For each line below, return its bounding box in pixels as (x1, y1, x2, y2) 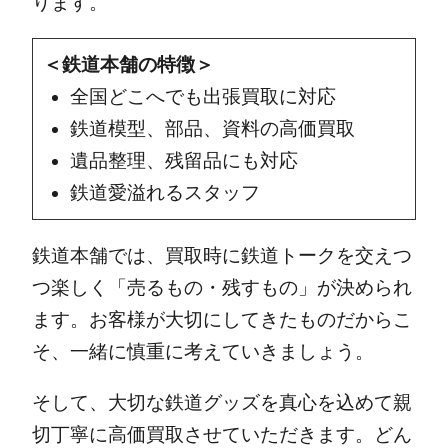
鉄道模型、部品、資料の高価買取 (69, 118, 355, 140)
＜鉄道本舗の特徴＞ (42, 54, 214, 76)
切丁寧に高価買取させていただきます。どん (31, 423, 412, 445)
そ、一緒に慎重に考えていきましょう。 (31, 340, 374, 362)
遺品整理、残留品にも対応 (69, 150, 298, 172)
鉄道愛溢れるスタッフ (69, 182, 260, 204)
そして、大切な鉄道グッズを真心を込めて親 (31, 391, 412, 413)
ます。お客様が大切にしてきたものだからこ (31, 308, 412, 330)
